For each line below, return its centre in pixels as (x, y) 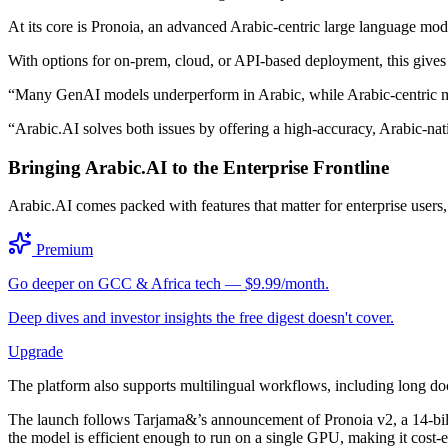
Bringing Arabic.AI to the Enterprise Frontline (198, 167)
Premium (62, 250)
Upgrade (35, 352)
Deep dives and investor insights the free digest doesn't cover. (201, 318)
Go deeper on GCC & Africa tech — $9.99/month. (168, 284)
